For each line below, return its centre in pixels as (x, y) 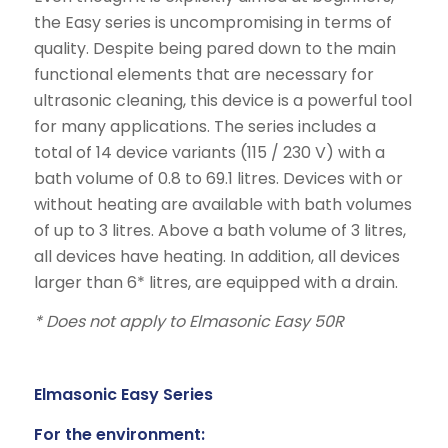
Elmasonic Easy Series (123, 395)
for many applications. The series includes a (204, 126)
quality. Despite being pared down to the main (214, 48)
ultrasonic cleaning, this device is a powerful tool (222, 100)
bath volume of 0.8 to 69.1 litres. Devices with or (218, 178)
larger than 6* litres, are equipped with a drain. (215, 282)
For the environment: (119, 434)
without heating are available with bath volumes (222, 204)
